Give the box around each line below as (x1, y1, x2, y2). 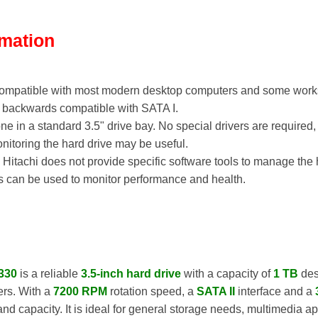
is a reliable (17, 267, 81, 280)
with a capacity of (181, 267, 273, 280)
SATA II (197, 285, 235, 297)
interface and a (235, 285, 315, 297)
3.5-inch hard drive (81, 267, 181, 280)
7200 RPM (53, 285, 107, 297)
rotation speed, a (107, 285, 197, 297)
